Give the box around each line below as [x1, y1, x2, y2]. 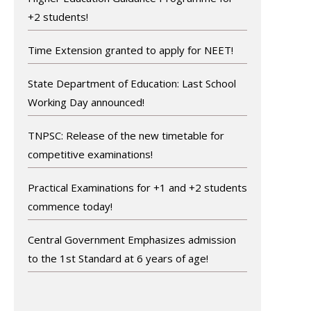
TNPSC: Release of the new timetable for [27, 128, 224, 142]
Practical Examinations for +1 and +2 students [27, 180, 247, 194]
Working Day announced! [27, 94, 144, 109]
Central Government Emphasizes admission [27, 232, 236, 246]
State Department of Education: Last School [27, 76, 236, 90]
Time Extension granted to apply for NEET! [27, 42, 233, 57]
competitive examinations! [27, 146, 153, 161]
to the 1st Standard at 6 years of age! [27, 251, 208, 265]
